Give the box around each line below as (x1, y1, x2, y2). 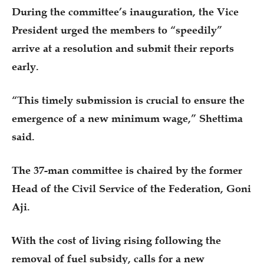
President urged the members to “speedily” (12, 23, 222, 37)
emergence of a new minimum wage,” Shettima (12, 111, 243, 125)
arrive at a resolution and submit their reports (12, 41, 234, 55)
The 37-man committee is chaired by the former (12, 163, 242, 177)
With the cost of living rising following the (12, 233, 221, 247)
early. (12, 60, 39, 73)
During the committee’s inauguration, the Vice (12, 5, 239, 18)
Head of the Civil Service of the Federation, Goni (12, 181, 251, 195)
